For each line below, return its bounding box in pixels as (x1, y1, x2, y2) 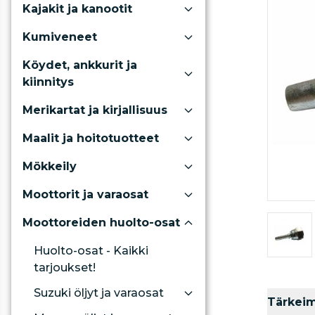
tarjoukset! (34, 261, 96, 274)
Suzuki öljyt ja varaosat (34, 286, 164, 300)
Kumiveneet (22, 30, 97, 44)
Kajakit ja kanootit (22, 2, 132, 15)
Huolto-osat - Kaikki (34, 244, 148, 257)
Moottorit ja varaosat (22, 188, 148, 201)
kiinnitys (22, 75, 74, 89)
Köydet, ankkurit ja (22, 58, 137, 72)
